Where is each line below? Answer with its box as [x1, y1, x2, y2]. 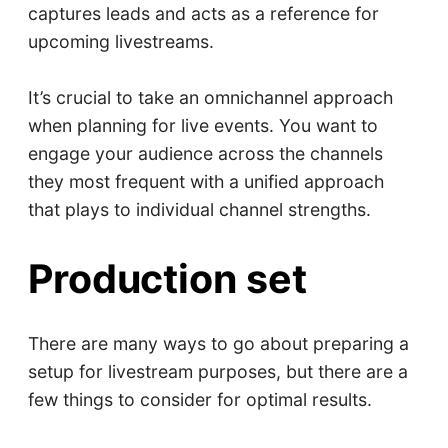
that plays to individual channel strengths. [27, 198, 371, 220]
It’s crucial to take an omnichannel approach [27, 86, 393, 108]
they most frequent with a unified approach [27, 170, 384, 192]
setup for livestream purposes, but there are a [27, 361, 408, 383]
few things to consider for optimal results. [27, 389, 372, 411]
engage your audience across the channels [27, 142, 383, 164]
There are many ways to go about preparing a [27, 333, 409, 355]
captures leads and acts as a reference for [27, 2, 379, 24]
